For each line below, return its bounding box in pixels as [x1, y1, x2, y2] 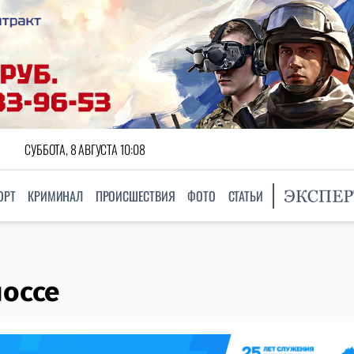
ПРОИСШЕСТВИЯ [95, 186, 175, 206]
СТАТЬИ [228, 186, 263, 206]
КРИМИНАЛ [28, 186, 83, 206]
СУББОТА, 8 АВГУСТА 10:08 [24, 139, 145, 159]
